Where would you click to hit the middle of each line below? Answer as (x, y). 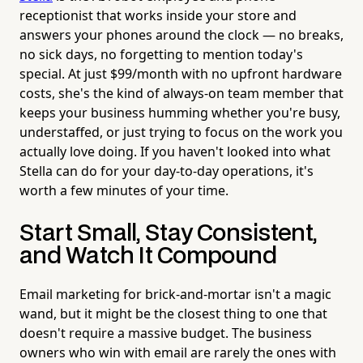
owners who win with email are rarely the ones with (178, 352)
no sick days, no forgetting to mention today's (161, 54)
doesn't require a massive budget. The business (166, 333)
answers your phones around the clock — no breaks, (181, 34)
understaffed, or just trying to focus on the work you (181, 132)
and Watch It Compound (148, 256)
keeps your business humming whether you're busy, (180, 112)
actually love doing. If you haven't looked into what (175, 151)
